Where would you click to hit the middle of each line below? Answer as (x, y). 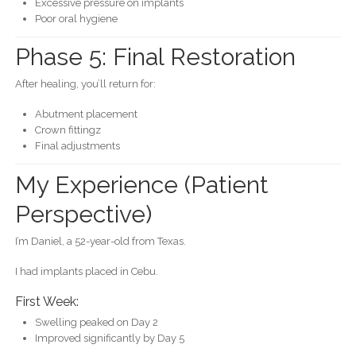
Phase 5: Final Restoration (155, 57)
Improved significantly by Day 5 (109, 338)
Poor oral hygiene (76, 18)
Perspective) (83, 214)
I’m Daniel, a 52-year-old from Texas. (100, 241)
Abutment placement (86, 114)
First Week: (46, 301)
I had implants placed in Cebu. (86, 271)
